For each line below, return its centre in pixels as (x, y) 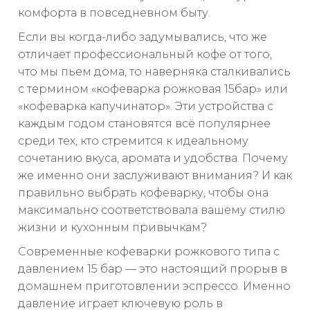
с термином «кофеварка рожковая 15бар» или (153, 89)
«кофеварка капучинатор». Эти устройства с (146, 107)
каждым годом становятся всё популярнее (144, 124)
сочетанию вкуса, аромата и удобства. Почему (153, 158)
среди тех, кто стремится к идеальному (133, 141)
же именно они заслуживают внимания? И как (155, 176)
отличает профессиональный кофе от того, (145, 55)
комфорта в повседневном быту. (114, 13)
